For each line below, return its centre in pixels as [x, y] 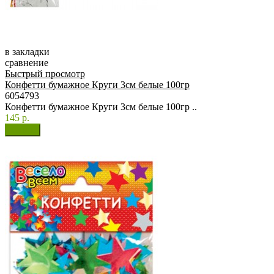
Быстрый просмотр [45, 74]
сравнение [27, 63]
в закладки [27, 52]
